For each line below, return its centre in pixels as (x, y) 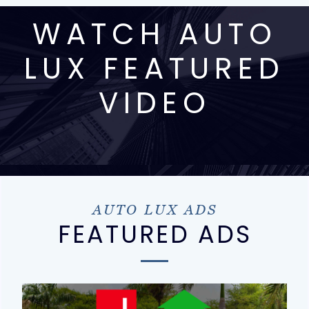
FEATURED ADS (154, 234)
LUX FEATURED (154, 69)
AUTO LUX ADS (154, 210)
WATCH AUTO (154, 34)
